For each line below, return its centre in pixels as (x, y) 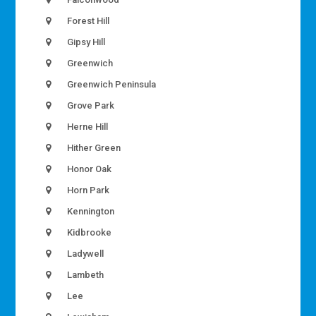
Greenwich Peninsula (111, 84)
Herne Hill (87, 126)
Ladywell (85, 253)
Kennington (90, 211)
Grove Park (90, 105)
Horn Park (87, 190)
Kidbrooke (89, 232)
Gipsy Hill (85, 42)
